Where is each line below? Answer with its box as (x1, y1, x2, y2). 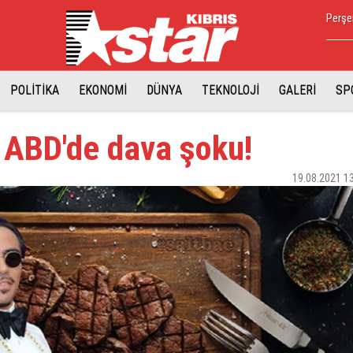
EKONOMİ (79, 83, 127, 98)
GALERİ (279, 83, 316, 98)
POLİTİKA (10, 83, 59, 98)
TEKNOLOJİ (202, 83, 259, 98)
